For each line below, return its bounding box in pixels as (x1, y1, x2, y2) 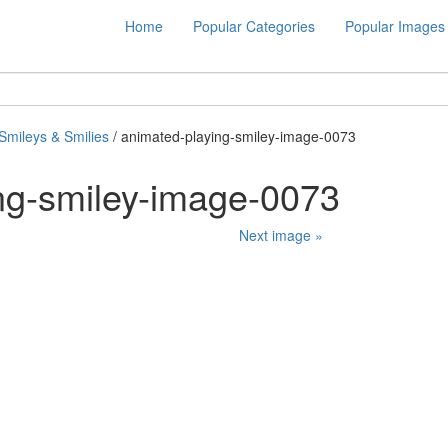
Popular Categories (193, 16, 315, 36)
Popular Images (345, 16, 445, 36)
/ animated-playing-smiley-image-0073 (109, 126, 356, 147)
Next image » (239, 225, 323, 246)
